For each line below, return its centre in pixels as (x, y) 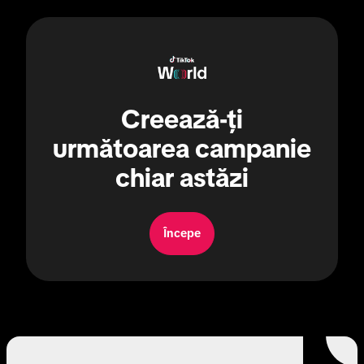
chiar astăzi (182, 178)
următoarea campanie (182, 149)
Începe (182, 234)
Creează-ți (182, 120)
